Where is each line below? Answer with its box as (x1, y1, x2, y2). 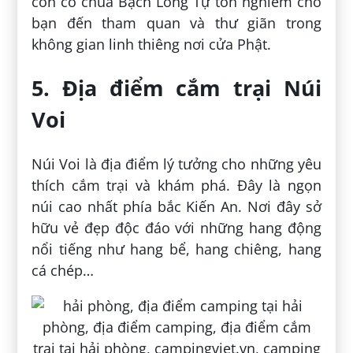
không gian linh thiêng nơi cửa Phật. (32, 35, 272, 54)
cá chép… (32, 260, 95, 280)
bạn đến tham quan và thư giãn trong (32, 13, 321, 33)
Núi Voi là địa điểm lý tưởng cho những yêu (32, 154, 321, 173)
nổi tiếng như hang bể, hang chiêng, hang (32, 239, 321, 258)
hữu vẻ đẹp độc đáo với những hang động (32, 217, 321, 237)
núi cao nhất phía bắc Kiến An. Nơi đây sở (32, 196, 321, 216)
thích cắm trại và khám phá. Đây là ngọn (32, 175, 321, 195)
